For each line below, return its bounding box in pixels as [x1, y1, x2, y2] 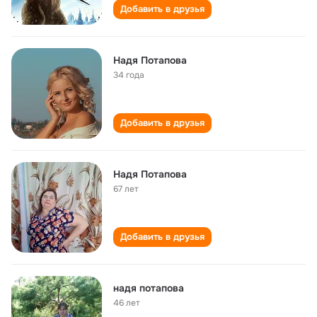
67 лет [113, 183, 139, 195]
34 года [113, 69, 144, 81]
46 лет [113, 297, 140, 309]
